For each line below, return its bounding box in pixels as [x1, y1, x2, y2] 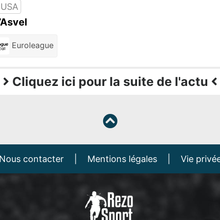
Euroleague [9, 40, 54, 50]
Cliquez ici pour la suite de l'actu [9, 74, 211, 89]
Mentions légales [87, 154, 157, 164]
